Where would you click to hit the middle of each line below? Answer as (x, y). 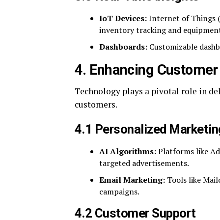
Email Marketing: (132, 179)
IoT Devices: (123, 18)
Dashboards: (123, 46)
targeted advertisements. (144, 163)
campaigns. (119, 191)
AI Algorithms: (128, 151)
